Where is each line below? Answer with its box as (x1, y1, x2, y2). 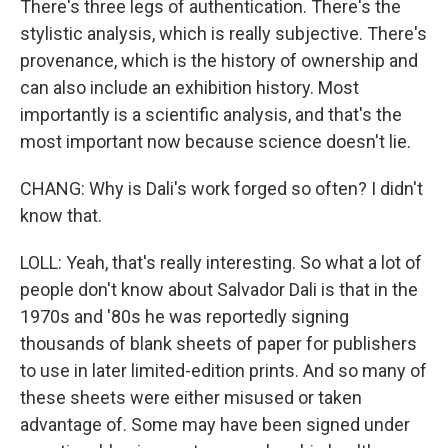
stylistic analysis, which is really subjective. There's (20, 23, 427, 44)
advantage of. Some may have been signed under (20, 414, 410, 435)
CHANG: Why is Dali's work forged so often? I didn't (20, 178, 423, 199)
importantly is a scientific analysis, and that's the (20, 104, 402, 125)
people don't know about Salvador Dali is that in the (20, 279, 418, 300)
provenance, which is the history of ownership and (20, 50, 418, 71)
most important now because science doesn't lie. (20, 131, 411, 152)
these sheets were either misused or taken (20, 387, 362, 408)
